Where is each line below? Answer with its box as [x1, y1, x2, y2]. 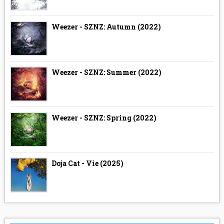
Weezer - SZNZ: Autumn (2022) [51, 21, 161, 31]
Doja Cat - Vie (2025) [51, 158, 123, 168]
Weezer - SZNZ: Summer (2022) [51, 67, 161, 77]
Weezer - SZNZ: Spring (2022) [51, 112, 156, 122]
